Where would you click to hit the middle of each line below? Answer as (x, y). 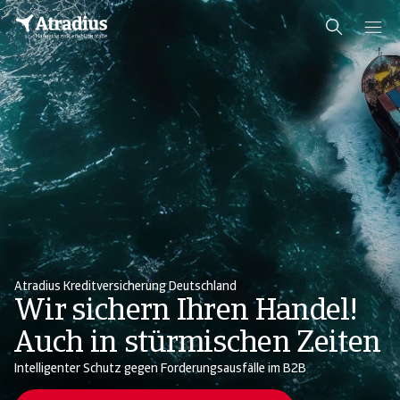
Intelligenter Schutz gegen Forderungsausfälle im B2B (160, 369)
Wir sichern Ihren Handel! (186, 312)
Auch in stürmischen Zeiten (198, 344)
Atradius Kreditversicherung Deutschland (125, 287)
